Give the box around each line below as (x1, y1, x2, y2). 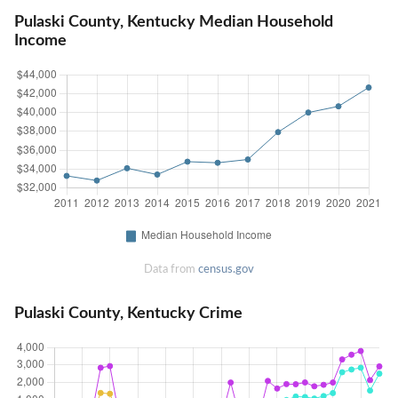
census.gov (198, 263, 254, 275)
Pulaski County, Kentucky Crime (14, 305, 243, 321)
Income (14, 33, 67, 49)
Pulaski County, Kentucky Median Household (14, 14, 333, 30)
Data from (144, 263, 198, 275)
